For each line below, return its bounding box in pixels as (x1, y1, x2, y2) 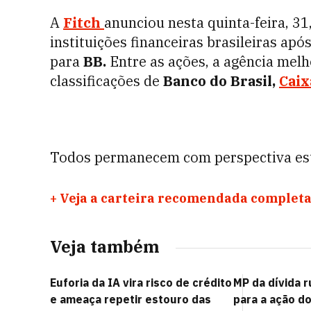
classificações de (50, 72, 163, 90)
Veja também (50, 235, 159, 258)
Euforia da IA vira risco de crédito (50, 276, 232, 289)
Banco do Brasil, (163, 72, 279, 90)
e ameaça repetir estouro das (50, 292, 211, 306)
